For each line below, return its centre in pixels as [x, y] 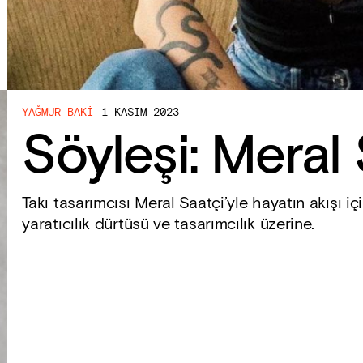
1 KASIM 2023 [141, 112]
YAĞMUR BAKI [58, 112]
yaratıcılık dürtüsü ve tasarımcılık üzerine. [169, 225]
